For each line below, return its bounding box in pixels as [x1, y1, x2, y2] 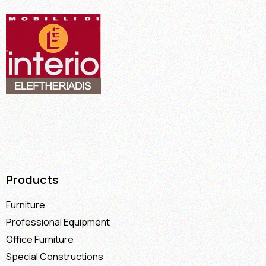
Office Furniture [6, 232, 74, 246]
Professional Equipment [6, 215, 110, 229]
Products [6, 171, 59, 188]
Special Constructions [6, 249, 103, 263]
